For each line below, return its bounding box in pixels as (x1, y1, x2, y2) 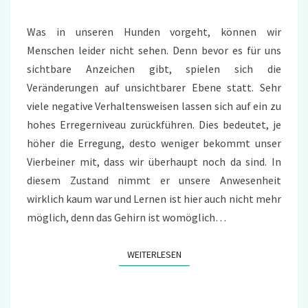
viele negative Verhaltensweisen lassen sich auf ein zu (27, 99, 281, 113)
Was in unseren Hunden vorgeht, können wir (27, 25, 281, 39)
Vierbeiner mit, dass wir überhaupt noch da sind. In (27, 155, 281, 169)
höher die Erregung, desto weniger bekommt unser (27, 136, 281, 151)
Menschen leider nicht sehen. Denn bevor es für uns (27, 43, 281, 58)
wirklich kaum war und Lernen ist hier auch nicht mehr (27, 192, 281, 206)
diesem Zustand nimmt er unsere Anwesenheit (27, 173, 281, 188)
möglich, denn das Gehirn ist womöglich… (27, 210, 226, 225)
